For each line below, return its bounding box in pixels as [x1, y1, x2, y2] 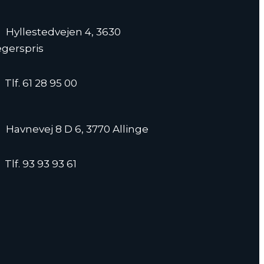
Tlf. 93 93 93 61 [4, 158, 77, 170]
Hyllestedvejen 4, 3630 [5, 26, 121, 38]
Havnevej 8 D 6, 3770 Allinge [5, 123, 148, 136]
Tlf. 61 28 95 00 [4, 77, 77, 90]
